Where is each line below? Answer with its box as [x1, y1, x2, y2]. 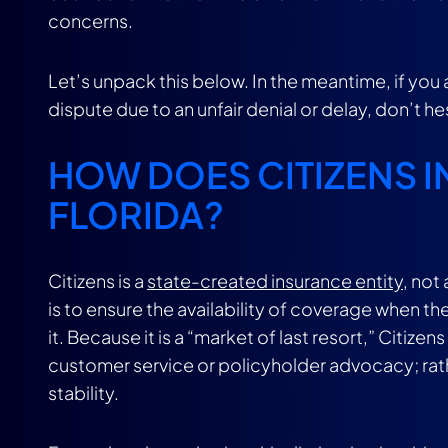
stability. [48, 381, 119, 404]
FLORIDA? [48, 192, 224, 237]
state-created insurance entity [147, 269, 403, 292]
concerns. [48, 9, 133, 32]
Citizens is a [48, 269, 147, 292]
